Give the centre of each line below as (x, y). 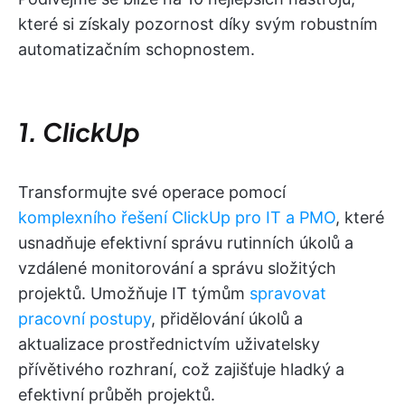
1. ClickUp (79, 132)
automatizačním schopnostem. (137, 49)
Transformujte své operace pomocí (152, 192)
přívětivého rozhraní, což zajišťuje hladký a (181, 369)
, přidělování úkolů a (227, 319)
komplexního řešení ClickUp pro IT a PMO (177, 217)
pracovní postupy (85, 319)
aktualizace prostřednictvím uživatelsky (169, 344)
